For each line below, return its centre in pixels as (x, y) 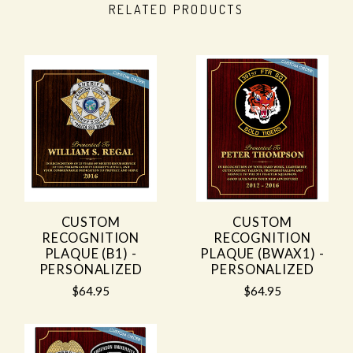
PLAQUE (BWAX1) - (262, 254)
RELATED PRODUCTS (176, 10)
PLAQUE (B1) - (91, 254)
